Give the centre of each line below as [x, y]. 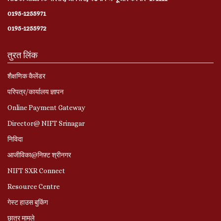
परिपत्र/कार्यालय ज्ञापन [36, 92]
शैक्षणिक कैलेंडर [26, 76]
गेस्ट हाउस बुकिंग [28, 202]
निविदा [15, 139]
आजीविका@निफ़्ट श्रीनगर [39, 155]
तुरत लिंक [22, 55]
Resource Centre [34, 186]
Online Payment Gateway [46, 107]
